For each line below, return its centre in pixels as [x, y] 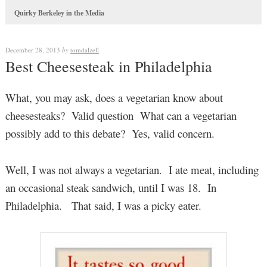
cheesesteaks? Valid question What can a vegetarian [121, 116]
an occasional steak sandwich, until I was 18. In [111, 187]
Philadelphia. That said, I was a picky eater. [103, 205]
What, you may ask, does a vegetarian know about [114, 98]
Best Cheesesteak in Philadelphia [108, 66]
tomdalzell [84, 50]
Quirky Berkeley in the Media [59, 13]
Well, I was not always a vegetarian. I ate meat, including [132, 169]
